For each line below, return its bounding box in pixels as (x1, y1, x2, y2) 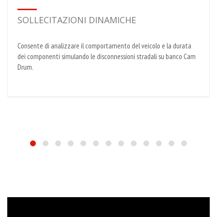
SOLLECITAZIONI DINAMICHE (17, 14, 136, 26)
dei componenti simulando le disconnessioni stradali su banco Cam (17, 51, 196, 62)
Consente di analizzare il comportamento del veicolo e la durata (17, 41, 191, 51)
